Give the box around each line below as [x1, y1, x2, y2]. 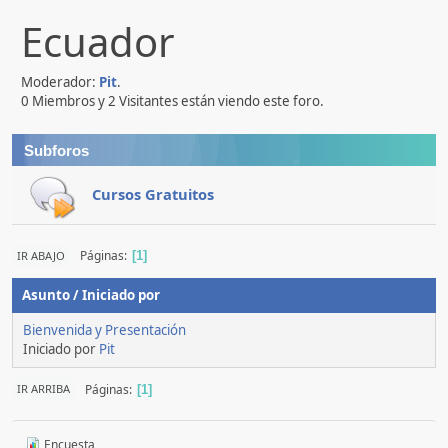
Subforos [24, 142, 89, 159]
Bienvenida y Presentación [23, 321, 186, 340]
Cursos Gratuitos [92, 183, 214, 204]
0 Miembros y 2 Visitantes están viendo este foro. [21, 91, 324, 110]
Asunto [22, 286, 70, 305]
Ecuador [21, 13, 175, 69]
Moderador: [21, 72, 99, 91]
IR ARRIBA [17, 381, 70, 397]
